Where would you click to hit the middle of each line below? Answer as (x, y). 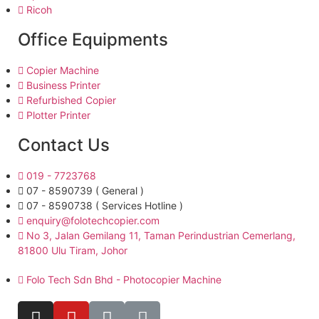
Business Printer (63, 85)
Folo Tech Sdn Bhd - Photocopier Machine (124, 279)
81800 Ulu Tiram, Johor (73, 250)
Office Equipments (93, 39)
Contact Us (64, 145)
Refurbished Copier (71, 100)
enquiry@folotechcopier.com (93, 220)
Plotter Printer (58, 115)
